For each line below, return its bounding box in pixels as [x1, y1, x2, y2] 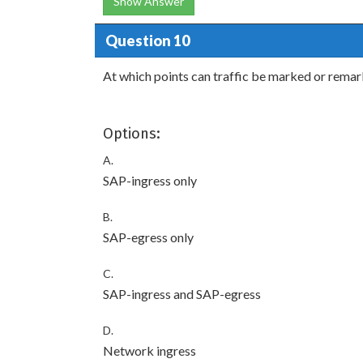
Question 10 [105, 31, 190, 49]
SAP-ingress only [103, 173, 197, 188]
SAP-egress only [103, 229, 194, 245]
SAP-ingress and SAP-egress [103, 286, 261, 301]
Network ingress [103, 343, 196, 358]
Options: [103, 125, 160, 143]
